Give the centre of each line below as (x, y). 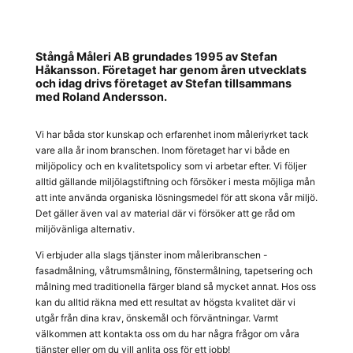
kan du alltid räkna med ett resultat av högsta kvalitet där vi (165, 302)
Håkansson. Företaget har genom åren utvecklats (171, 70)
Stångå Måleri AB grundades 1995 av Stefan (156, 56)
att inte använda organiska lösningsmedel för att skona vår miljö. (176, 197)
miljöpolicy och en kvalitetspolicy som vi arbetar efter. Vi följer (171, 166)
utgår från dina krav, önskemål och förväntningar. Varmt (157, 318)
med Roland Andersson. (101, 97)
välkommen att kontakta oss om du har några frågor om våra (167, 334)
